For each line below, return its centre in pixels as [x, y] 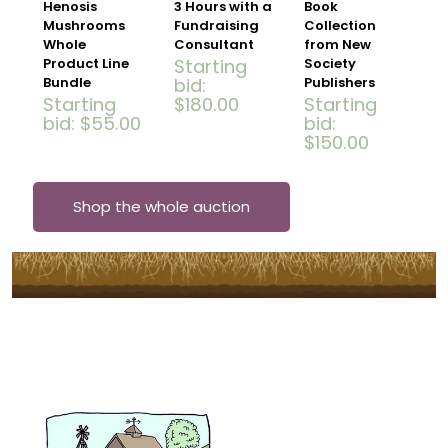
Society [330, 63]
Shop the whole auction [161, 206]
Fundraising [216, 25]
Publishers [340, 82]
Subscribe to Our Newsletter [141, 347]
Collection [340, 25]
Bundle [67, 82]
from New [338, 44]
